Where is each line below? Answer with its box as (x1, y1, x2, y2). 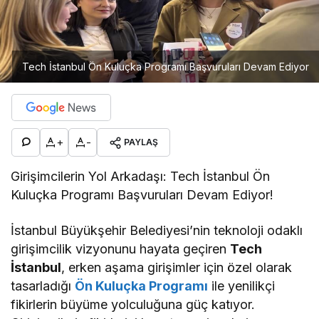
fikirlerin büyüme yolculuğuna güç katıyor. (11, 296, 256, 312)
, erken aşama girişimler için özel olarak (61, 259, 293, 275)
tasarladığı (11, 278, 75, 293)
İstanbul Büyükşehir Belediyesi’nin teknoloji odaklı (11, 222, 303, 238)
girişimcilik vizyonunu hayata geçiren (11, 241, 231, 256)
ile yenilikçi (208, 278, 276, 293)
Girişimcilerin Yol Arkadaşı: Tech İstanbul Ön (11, 168, 271, 184)
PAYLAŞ (124, 136, 158, 147)
